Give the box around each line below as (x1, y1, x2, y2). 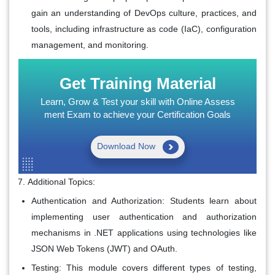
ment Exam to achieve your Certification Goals (44, 109, 231, 120)
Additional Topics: (28, 176, 95, 187)
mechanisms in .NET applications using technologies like (31, 227, 257, 238)
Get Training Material (59, 74, 216, 93)
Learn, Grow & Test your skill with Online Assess (40, 96, 235, 107)
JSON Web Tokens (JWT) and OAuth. (31, 243, 177, 254)
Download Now (96, 141, 158, 151)
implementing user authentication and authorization (31, 211, 257, 222)
